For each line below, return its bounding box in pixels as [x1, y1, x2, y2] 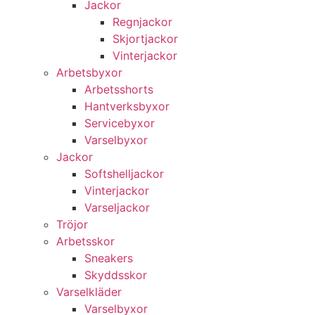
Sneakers [84, 251, 133, 265]
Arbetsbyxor [56, 65, 122, 79]
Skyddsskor [84, 268, 147, 282]
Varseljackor [84, 200, 150, 214]
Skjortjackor [112, 32, 178, 46]
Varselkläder [56, 285, 122, 299]
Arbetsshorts [84, 82, 153, 96]
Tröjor [56, 217, 88, 231]
